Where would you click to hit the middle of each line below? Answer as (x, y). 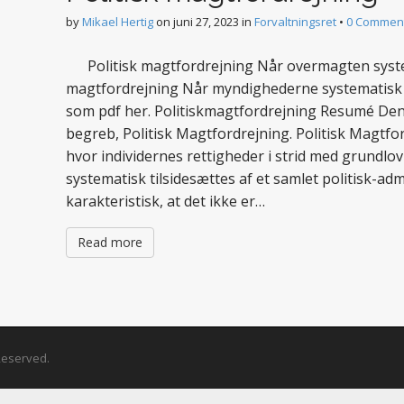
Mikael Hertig (118, 22)
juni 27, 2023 (206, 22)
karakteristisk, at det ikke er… (165, 201)
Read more (110, 242)
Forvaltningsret (295, 22)
